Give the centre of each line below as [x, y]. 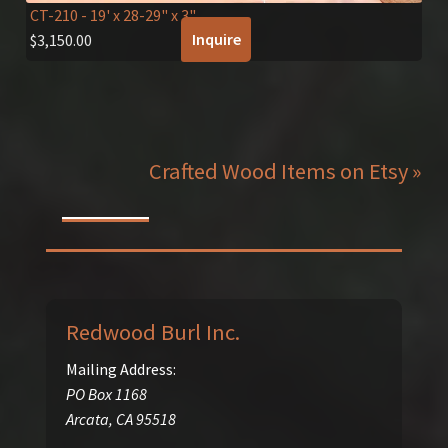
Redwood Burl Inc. [152, 331]
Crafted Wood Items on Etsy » [286, 171]
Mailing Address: [120, 368]
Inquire [216, 39]
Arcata [87, 418]
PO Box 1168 [106, 393]
